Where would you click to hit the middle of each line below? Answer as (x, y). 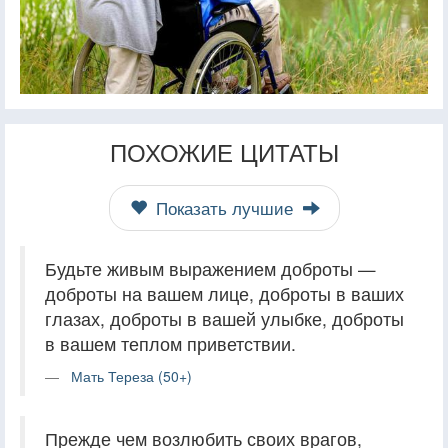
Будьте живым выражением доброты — (210, 269)
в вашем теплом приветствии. (170, 344)
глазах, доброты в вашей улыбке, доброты (224, 319)
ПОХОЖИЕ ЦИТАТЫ (224, 152)
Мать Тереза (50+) (131, 376)
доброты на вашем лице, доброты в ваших (224, 294)
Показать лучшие (224, 208)
